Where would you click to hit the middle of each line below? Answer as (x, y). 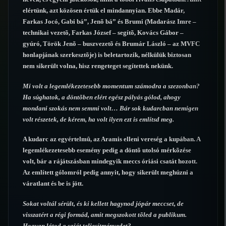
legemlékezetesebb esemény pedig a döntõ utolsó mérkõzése (107, 150)
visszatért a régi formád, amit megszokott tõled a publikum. (105, 214)
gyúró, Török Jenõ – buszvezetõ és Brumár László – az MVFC (111, 44)
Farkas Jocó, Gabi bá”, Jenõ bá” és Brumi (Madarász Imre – (109, 22)
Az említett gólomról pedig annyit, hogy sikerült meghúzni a (108, 173)
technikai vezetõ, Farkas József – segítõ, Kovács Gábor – (103, 33)
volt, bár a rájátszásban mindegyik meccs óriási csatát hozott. (110, 161)
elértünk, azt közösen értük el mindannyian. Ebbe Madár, (104, 11)
